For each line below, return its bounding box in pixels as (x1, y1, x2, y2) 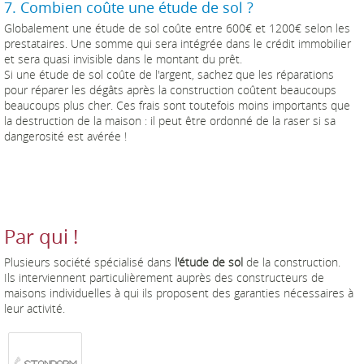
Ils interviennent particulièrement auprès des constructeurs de (4, 270, 324, 286)
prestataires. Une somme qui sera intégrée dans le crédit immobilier (4, 36, 351, 52)
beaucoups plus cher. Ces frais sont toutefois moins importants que (4, 97, 350, 114)
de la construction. (243, 254, 340, 271)
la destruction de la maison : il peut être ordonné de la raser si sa (4, 113, 336, 129)
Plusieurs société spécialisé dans (4, 254, 175, 271)
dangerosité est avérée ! (4, 128, 127, 145)
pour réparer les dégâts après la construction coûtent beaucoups (4, 82, 336, 98)
